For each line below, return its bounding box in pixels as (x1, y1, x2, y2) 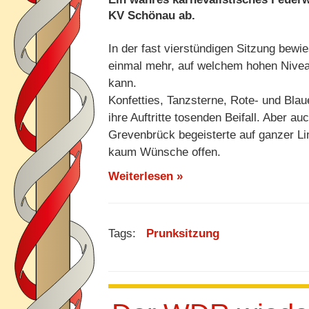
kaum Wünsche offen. (108, 145, 221, 159)
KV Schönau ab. (108, 9, 195, 23)
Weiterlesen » (108, 169, 183, 183)
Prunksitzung (146, 227, 220, 240)
